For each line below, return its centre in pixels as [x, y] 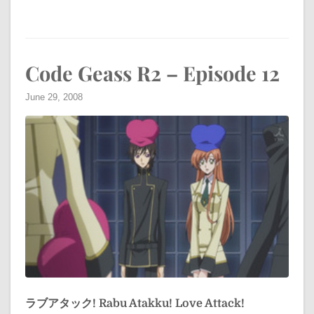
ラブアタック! [61, 304]
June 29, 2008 [54, 97]
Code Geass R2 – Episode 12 [152, 73]
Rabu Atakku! [136, 304]
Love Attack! [210, 304]
